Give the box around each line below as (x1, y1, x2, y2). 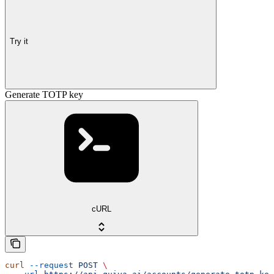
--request (24, 261, 73, 270)
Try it (10, 36, 28, 46)
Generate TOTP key (5, 89, 83, 100)
